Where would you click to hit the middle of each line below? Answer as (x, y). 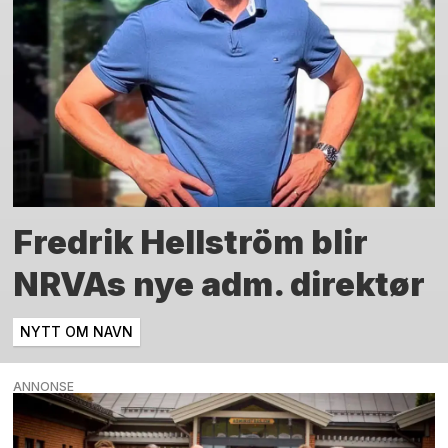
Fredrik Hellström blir (191, 242)
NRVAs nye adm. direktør (219, 284)
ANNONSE (44, 386)
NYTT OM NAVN (77, 332)
